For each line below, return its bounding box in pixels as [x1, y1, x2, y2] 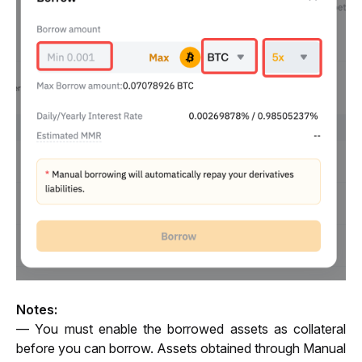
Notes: [16, 301, 57, 318]
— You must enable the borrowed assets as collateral [16, 321, 346, 338]
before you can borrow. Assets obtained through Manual [16, 340, 346, 357]
